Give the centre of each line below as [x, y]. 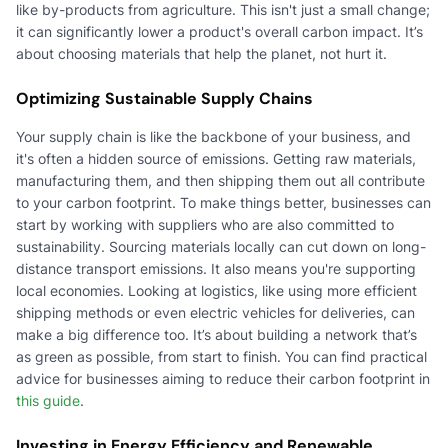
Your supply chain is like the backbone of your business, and [213, 136]
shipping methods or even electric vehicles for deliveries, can [215, 312]
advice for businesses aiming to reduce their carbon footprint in [223, 378]
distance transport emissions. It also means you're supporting [216, 268]
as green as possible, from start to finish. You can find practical [221, 356]
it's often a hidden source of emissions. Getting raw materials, [216, 158]
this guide [48, 400]
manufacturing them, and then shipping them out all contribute [220, 180]
